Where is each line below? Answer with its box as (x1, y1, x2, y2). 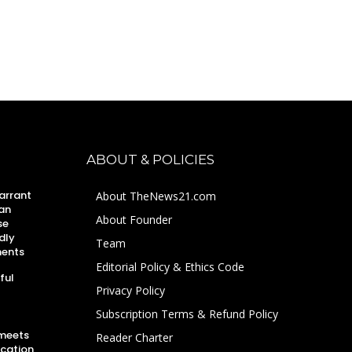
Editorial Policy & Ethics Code (96, 258, 244, 274)
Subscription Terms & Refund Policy (96, 306, 278, 321)
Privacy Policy (96, 282, 165, 298)
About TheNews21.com (96, 188, 216, 203)
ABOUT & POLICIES (86, 151, 214, 167)
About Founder (96, 211, 172, 227)
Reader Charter (96, 329, 173, 345)
